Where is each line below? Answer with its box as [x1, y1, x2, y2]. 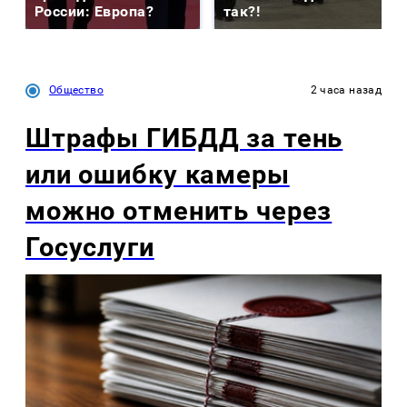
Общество [49, 84, 104, 97]
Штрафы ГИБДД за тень [25, 123, 343, 154]
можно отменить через [25, 195, 333, 227]
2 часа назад [310, 84, 382, 97]
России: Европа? [35, 3, 154, 21]
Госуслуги [25, 232, 154, 263]
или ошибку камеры [25, 159, 290, 191]
